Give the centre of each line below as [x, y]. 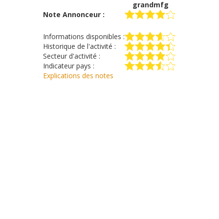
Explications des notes [78, 76]
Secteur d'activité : [72, 56]
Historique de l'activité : [79, 46]
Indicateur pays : [69, 66]
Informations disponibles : [84, 36]
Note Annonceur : [74, 14]
